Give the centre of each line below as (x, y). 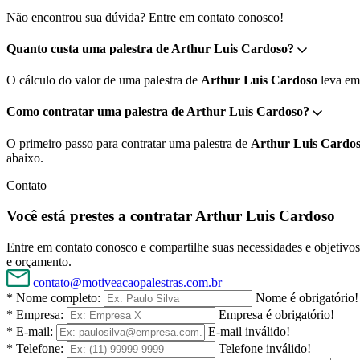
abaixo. (25, 157)
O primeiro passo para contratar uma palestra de (129, 143)
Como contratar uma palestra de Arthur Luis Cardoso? (158, 112)
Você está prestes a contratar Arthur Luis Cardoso (171, 216)
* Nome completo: (53, 298)
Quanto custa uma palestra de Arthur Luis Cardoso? (150, 48)
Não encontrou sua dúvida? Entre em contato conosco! (145, 17)
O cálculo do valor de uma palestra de (104, 80)
